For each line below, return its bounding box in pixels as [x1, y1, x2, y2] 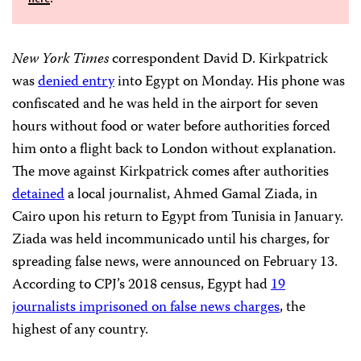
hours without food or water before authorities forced [12, 115, 330, 139]
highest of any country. [12, 318, 148, 342]
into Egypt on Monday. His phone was [114, 70, 345, 94]
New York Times [12, 48, 109, 72]
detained [12, 183, 64, 207]
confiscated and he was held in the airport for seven [12, 93, 318, 117]
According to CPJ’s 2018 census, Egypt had [12, 273, 271, 297]
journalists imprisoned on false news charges [12, 296, 280, 320]
